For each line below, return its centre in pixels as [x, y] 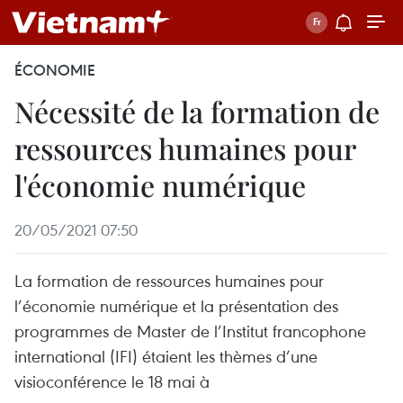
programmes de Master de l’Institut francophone [190, 331]
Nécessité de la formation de [197, 111]
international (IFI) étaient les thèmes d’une [166, 356]
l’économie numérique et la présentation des [176, 305]
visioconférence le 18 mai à [112, 381]
